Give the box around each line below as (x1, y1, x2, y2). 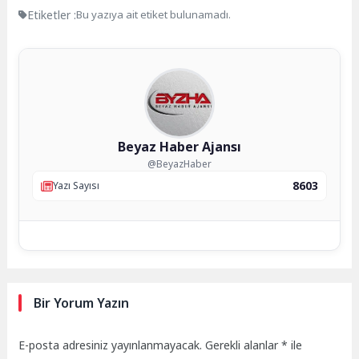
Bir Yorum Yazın (34, 294, 130, 313)
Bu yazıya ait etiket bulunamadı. (76, 7, 232, 22)
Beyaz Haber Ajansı (118, 137, 241, 155)
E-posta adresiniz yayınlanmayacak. (18, 337, 203, 353)
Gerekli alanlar (205, 337, 282, 353)
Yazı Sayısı (53, 179, 100, 193)
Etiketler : (27, 6, 77, 22)
